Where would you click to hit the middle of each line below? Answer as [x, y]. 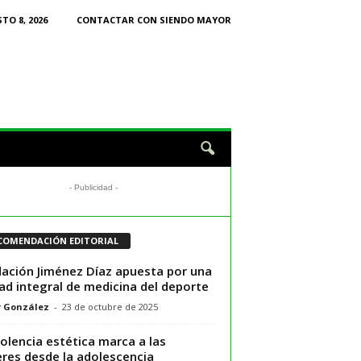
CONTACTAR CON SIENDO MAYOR [154, 20]
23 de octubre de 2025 [110, 306]
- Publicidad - [93, 187]
